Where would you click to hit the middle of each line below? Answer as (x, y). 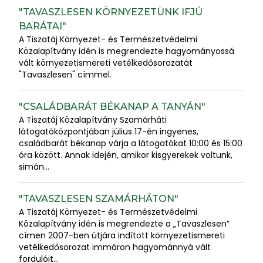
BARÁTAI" (43, 26)
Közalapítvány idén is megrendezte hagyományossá (127, 51)
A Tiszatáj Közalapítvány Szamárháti (93, 119)
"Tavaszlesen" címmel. (65, 74)
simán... (34, 166)
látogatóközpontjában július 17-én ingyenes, (109, 131)
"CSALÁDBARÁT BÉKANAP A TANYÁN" (112, 106)
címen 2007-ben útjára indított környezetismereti (122, 235)
